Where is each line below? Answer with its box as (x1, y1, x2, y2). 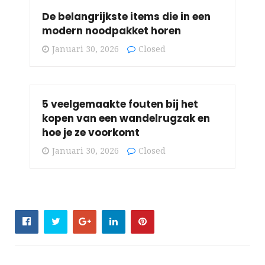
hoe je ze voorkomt (42, 125, 140, 140)
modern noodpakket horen (42, 23, 181, 38)
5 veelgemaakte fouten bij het (42, 96, 198, 111)
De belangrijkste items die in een (42, 9, 211, 24)
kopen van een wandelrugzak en (42, 111, 210, 125)
